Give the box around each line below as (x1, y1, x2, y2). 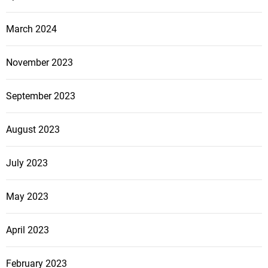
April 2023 (6, 224, 49, 236)
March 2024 (6, 23, 57, 35)
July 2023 (6, 157, 48, 169)
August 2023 (6, 124, 60, 136)
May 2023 (6, 191, 48, 203)
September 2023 (6, 90, 75, 102)
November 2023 (6, 57, 73, 69)
